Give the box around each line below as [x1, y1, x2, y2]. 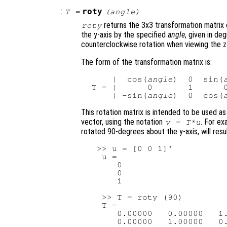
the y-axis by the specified [81, 30, 168, 40]
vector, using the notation [81, 117, 165, 127]
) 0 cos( [173, 91, 224, 100]
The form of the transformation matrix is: [81, 57, 212, 67]
